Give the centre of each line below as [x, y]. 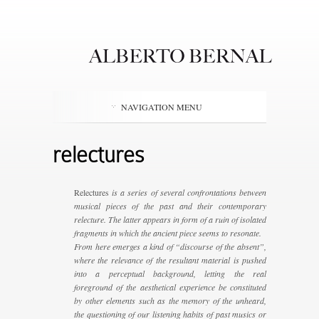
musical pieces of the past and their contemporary [170, 206]
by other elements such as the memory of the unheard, [170, 300]
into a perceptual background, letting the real [170, 273]
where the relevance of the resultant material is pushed [170, 260]
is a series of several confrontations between [188, 192]
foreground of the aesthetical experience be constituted [170, 287]
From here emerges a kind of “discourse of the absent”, [170, 246]
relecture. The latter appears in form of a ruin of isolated [170, 219]
